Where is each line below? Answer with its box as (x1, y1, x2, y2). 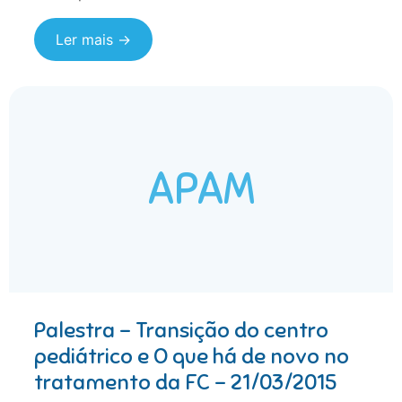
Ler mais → (56, 31, 131, 49)
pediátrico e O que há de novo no (34, 343, 349, 371)
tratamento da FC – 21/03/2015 (34, 369, 336, 397)
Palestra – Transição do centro (34, 317, 328, 345)
